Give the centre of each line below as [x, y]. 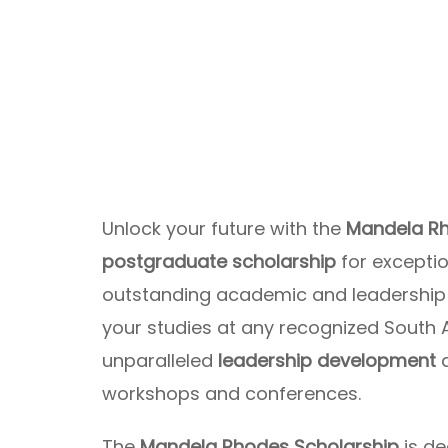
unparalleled [160, 360]
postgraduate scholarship [219, 261]
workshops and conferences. [231, 393]
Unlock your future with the [224, 228]
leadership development [327, 360]
